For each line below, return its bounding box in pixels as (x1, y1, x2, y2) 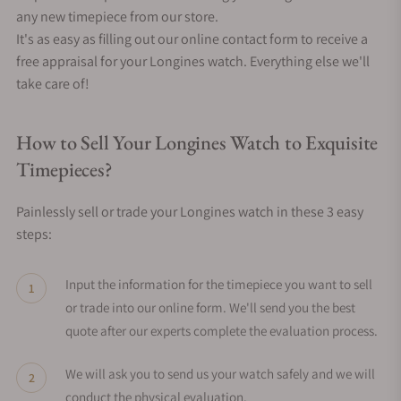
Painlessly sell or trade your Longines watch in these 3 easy (16, 202, 363, 221)
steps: (16, 225, 52, 243)
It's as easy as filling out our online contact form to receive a (16, 30, 368, 48)
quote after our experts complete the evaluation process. (65, 321, 378, 339)
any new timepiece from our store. (16, 7, 218, 26)
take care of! (16, 74, 90, 93)
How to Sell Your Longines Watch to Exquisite (16, 129, 379, 156)
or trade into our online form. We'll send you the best (65, 298, 355, 316)
